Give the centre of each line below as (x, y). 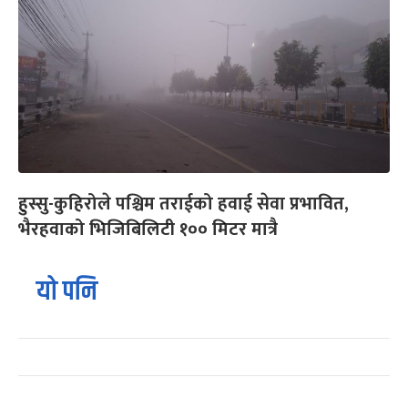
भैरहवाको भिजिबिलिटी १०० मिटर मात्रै (148, 229)
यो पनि (67, 291)
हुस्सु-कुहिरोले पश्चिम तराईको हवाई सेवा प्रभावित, (184, 204)
